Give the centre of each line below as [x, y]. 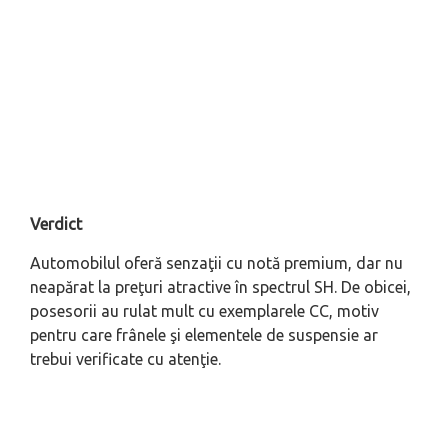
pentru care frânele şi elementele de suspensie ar [204, 334]
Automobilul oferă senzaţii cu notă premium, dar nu [216, 262]
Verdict [56, 223]
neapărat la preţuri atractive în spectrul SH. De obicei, [220, 286]
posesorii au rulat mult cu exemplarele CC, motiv [204, 310]
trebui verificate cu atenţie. [125, 358]
